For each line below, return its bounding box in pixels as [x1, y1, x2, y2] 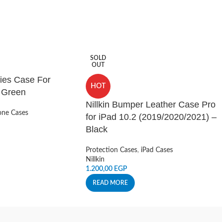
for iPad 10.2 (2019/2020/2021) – [86, 112, 217, 122]
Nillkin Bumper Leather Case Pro [86, 100, 216, 110]
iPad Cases [141, 147, 173, 154]
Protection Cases [86, 147, 137, 154]
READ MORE [93, 180, 128, 186]
